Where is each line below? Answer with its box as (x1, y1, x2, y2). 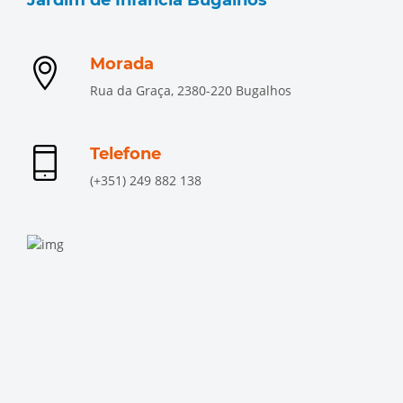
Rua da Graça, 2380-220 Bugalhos (90, 82, 291, 99)
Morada (90, 54, 154, 74)
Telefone (90, 144, 161, 164)
